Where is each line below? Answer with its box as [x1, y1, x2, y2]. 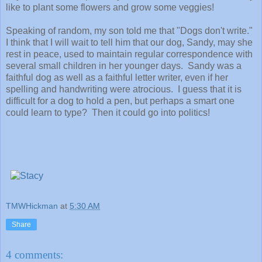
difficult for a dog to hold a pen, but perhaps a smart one [6, 95, 235, 106]
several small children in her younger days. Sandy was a [6, 60, 242, 71]
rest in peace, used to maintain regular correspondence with [6, 49, 253, 59]
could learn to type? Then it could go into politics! [6, 107, 210, 118]
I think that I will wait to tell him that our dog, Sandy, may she [6, 37, 253, 47]
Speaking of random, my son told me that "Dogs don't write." [6, 25, 255, 36]
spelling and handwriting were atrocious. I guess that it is [6, 84, 242, 94]
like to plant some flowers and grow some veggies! [6, 2, 214, 12]
